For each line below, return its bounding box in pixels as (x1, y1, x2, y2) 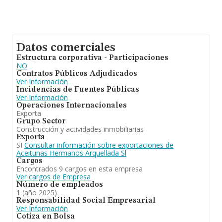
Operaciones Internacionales (16, 102, 127, 110)
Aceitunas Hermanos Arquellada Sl (16, 148, 126, 158)
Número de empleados (16, 181, 103, 189)
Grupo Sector (16, 117, 66, 125)
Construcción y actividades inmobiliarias (16, 124, 144, 134)
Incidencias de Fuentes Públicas (16, 86, 139, 94)
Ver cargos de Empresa (16, 172, 91, 181)
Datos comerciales (16, 42, 115, 54)
